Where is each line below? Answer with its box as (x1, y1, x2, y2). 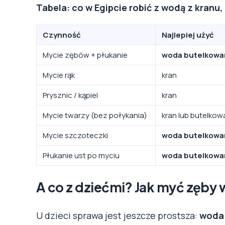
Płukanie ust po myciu (43, 150, 120, 161)
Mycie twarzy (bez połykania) (43, 109, 147, 121)
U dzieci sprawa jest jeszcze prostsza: (36, 209, 199, 221)
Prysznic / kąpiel (43, 89, 98, 100)
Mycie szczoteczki (43, 130, 108, 141)
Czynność (43, 29, 81, 40)
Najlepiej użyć (162, 29, 214, 40)
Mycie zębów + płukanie (43, 49, 128, 60)
